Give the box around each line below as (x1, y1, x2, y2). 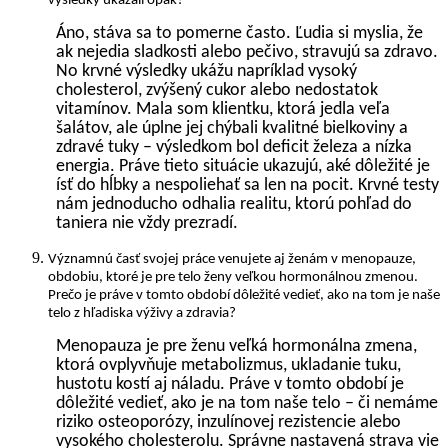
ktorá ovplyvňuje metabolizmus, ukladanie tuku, (56, 355, 401, 375)
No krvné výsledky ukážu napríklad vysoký (56, 61, 357, 81)
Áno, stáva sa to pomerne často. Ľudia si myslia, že (56, 23, 423, 43)
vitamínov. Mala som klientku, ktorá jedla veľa (56, 99, 390, 119)
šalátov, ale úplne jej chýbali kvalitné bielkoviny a (56, 118, 408, 138)
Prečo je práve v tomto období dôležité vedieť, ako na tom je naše (48, 287, 440, 303)
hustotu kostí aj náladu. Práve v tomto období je (56, 374, 404, 394)
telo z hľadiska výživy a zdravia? (48, 305, 236, 321)
